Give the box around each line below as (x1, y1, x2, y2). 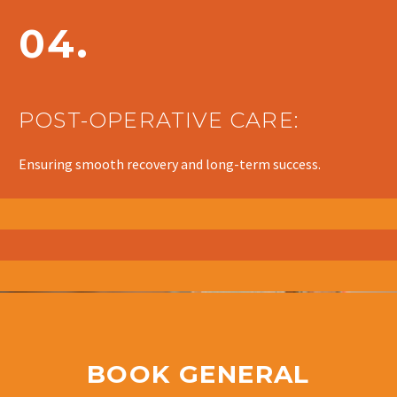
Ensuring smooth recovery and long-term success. (19, 155, 321, 174)
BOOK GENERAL (87, 359, 310, 390)
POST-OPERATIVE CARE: (19, 106, 299, 133)
